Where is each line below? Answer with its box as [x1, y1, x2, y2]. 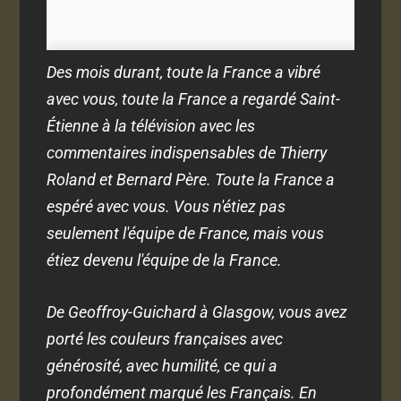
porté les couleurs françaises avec [47, 329, 284, 349]
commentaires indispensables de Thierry [47, 142, 328, 162]
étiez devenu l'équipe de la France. [47, 250, 283, 269]
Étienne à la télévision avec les [47, 115, 256, 135]
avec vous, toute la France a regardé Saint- [47, 89, 341, 108]
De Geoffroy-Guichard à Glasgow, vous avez [47, 303, 348, 322]
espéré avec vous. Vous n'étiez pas [47, 196, 286, 216]
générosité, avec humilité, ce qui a [47, 356, 278, 376]
